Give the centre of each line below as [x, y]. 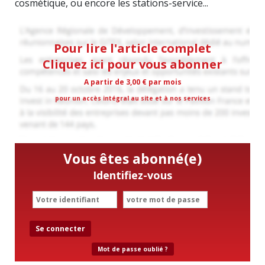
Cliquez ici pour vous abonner [132, 64]
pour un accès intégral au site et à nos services [132, 98]
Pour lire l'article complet [132, 48]
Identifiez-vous [132, 175]
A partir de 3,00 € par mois [132, 82]
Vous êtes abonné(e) [132, 158]
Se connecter [60, 228]
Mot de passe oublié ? [132, 249]
